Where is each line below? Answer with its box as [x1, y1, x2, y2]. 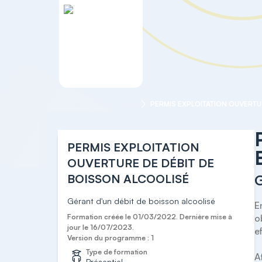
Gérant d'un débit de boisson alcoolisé [67, 196, 216, 206]
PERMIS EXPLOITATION [67, 140, 200, 154]
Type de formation [86, 247, 148, 256]
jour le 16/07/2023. [67, 223, 135, 232]
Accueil [58, 99, 84, 108]
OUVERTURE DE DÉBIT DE [67, 156, 215, 170]
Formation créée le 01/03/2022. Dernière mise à [67, 212, 233, 221]
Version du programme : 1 [67, 233, 154, 242]
